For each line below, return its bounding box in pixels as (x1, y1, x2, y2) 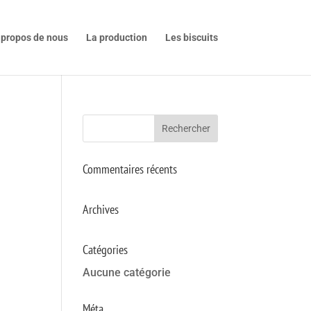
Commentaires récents (83, 161, 178, 177)
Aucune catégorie (83, 266, 171, 279)
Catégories (83, 242, 128, 258)
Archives (83, 201, 119, 217)
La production (85, 32, 147, 43)
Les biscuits (165, 32, 218, 43)
